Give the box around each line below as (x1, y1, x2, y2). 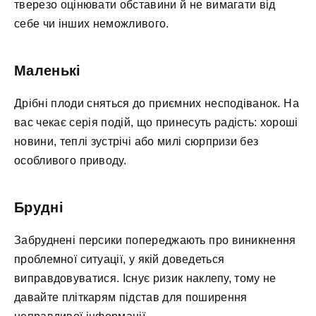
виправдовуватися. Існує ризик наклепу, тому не (14, 272, 276, 285)
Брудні (14, 200, 63, 216)
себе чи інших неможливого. (14, 18, 169, 30)
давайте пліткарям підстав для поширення (14, 291, 248, 304)
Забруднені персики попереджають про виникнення (14, 234, 296, 247)
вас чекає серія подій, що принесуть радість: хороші (14, 116, 298, 129)
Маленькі (14, 63, 81, 79)
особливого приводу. (14, 154, 126, 167)
